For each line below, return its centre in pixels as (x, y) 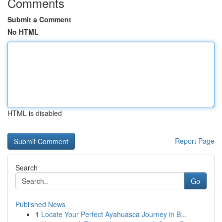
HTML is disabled (35, 113)
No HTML (23, 32)
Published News (40, 204)
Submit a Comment (39, 19)
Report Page (195, 141)
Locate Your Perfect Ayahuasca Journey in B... (114, 214)
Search (27, 167)
